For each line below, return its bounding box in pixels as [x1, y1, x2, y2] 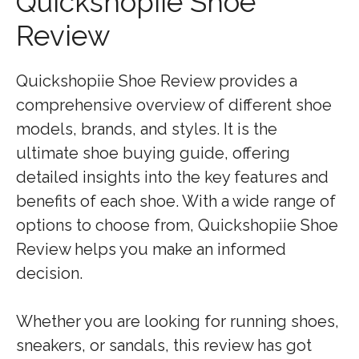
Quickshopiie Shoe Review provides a [16, 71, 297, 91]
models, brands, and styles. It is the [16, 119, 277, 139]
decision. [16, 264, 83, 283]
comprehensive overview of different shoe [16, 95, 332, 115]
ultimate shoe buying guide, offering [16, 143, 290, 163]
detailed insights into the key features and [16, 167, 329, 187]
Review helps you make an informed [16, 240, 286, 259]
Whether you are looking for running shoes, [16, 312, 339, 331]
